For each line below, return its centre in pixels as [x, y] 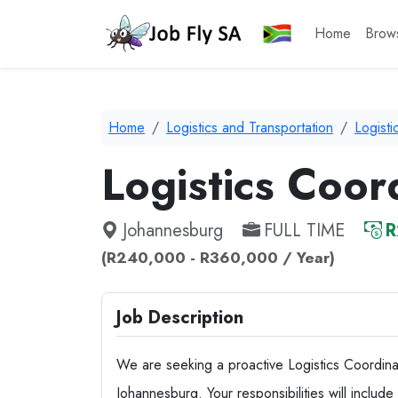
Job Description [180, 318]
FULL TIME [304, 231]
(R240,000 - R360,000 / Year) [218, 258]
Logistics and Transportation [250, 127]
